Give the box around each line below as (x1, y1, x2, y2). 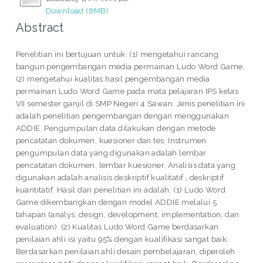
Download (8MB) (45, 5, 109, 15)
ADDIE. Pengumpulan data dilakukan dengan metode (15, 123, 216, 133)
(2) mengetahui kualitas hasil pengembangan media (15, 73, 210, 83)
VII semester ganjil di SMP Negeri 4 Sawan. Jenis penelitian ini (15, 98, 245, 108)
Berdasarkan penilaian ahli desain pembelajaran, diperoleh (15, 246, 235, 256)
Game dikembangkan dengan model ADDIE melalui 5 (15, 197, 217, 207)
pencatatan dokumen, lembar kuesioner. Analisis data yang (15, 160, 236, 170)
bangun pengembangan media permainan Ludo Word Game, (15, 61, 245, 71)
